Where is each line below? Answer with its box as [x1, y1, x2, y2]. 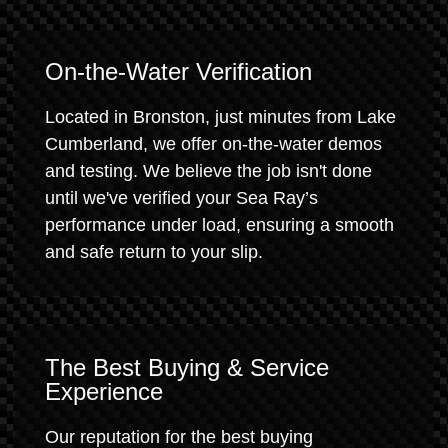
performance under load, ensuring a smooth [45, 215, 394, 235]
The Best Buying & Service [45, 354, 329, 381]
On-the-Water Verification [45, 58, 312, 85]
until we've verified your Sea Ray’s [45, 188, 318, 208]
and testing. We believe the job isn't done [45, 161, 372, 181]
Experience [45, 378, 163, 405]
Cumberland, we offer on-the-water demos [45, 134, 382, 154]
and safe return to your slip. [45, 242, 263, 262]
